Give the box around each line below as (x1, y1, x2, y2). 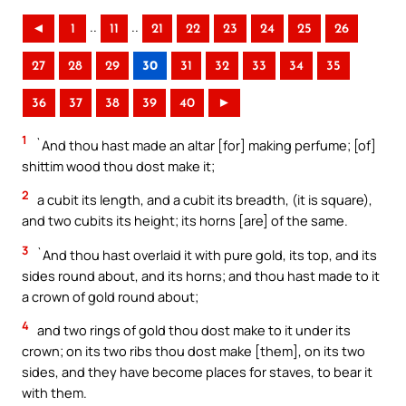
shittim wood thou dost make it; (22, 156, 215, 175)
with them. (22, 383, 87, 402)
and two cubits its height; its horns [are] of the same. (22, 211, 348, 230)
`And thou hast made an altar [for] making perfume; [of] (33, 135, 376, 154)
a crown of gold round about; (22, 286, 198, 305)
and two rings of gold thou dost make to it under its (34, 321, 351, 340)
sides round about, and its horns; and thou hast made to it (22, 266, 380, 285)
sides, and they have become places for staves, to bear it (22, 362, 372, 382)
